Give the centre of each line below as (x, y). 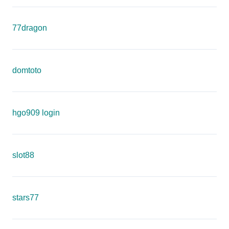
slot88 (23, 155)
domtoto (27, 70)
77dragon (30, 28)
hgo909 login (36, 113)
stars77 (26, 198)
